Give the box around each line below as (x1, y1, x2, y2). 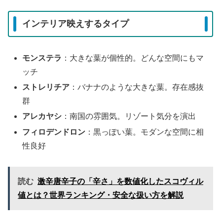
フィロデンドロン (22, 127, 86, 136)
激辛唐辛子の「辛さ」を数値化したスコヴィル (37, 177, 203, 186)
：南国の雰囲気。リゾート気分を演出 (62, 112, 196, 121)
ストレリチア (22, 83, 70, 92)
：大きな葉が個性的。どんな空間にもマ (62, 53, 204, 62)
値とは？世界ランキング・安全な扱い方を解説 (18, 191, 184, 200)
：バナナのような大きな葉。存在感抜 (70, 83, 204, 92)
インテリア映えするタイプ (22, 19, 129, 29)
